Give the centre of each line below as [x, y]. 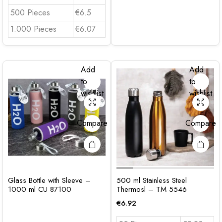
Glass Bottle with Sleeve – [49, 180]
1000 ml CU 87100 [40, 189]
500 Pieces [30, 12]
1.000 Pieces [33, 29]
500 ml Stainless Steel [152, 180]
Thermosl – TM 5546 [152, 189]
